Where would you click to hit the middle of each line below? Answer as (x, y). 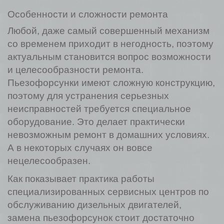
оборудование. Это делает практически (96, 122)
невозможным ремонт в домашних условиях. (108, 135)
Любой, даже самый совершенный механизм (108, 31)
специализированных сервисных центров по (108, 192)
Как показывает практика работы (81, 179)
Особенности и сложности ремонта (88, 14)
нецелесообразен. (49, 161)
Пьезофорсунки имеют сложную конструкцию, (111, 83)
